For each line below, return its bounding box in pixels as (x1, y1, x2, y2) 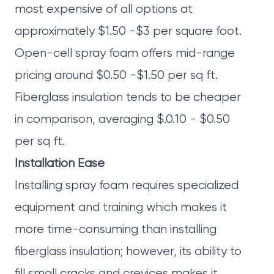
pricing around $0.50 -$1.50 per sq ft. (15, 69, 218, 83)
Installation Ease (15, 157, 105, 171)
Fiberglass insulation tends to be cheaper (15, 91, 241, 105)
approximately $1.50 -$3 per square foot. (15, 25, 242, 39)
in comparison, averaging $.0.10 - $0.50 (15, 113, 230, 127)
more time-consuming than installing (15, 223, 217, 237)
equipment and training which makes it (15, 201, 227, 215)
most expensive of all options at (15, 3, 193, 17)
